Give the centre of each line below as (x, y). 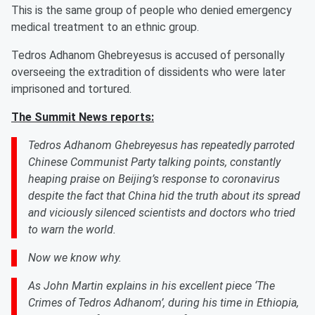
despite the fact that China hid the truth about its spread (164, 196)
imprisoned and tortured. (71, 89)
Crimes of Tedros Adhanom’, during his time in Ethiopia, (163, 303)
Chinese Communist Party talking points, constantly (154, 162)
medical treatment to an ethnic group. (105, 27)
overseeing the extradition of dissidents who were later (148, 72)
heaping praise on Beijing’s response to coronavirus (154, 179)
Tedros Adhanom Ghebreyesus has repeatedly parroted (161, 145)
